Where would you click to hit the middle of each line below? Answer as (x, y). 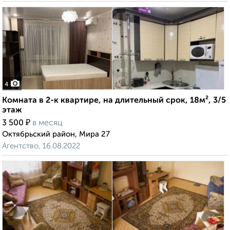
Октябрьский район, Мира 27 (56, 135)
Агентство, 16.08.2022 (41, 146)
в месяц (47, 123)
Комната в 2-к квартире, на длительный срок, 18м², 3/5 (114, 101)
